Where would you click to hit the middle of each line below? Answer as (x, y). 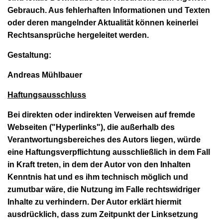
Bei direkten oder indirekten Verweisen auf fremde (101, 114)
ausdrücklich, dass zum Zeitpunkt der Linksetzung (103, 214)
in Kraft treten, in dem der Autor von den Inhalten (99, 164)
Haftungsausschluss (47, 95)
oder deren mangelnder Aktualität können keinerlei (103, 22)
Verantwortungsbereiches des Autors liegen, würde (104, 139)
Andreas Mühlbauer (45, 75)
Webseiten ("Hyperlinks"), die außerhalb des (91, 127)
